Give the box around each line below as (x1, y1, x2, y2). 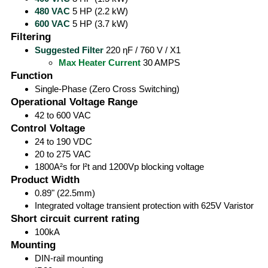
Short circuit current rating (11, 213, 140, 224)
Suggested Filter (35, 45, 103, 55)
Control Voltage (11, 123, 86, 133)
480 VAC (35, 6, 70, 16)
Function (11, 70, 53, 81)
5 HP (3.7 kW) (70, 19, 128, 29)
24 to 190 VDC (35, 136, 92, 147)
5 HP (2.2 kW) (70, 6, 128, 16)
